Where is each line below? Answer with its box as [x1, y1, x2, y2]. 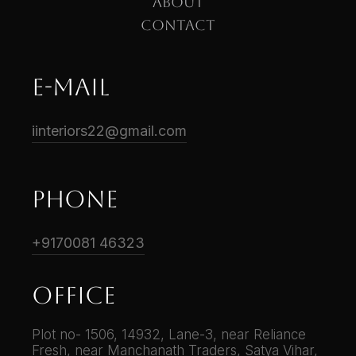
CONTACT [141, 20, 215, 35]
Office [32, 287, 116, 311]
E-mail [32, 79, 110, 103]
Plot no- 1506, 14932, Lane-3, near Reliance [32, 327, 306, 343]
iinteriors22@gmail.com [32, 122, 187, 140]
